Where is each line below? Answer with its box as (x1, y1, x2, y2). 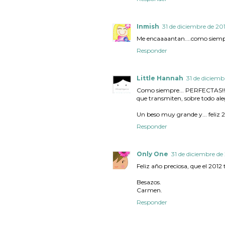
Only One (137, 150, 168, 158)
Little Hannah (137, 74, 183, 82)
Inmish (137, 22, 159, 30)
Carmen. (137, 186, 162, 194)
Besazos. (137, 178, 161, 186)
